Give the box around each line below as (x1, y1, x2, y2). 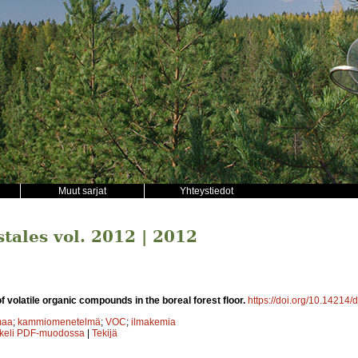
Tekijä (92, 327, 117, 339)
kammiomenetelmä (18, 316, 101, 328)
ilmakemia (131, 316, 176, 328)
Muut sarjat (58, 185, 106, 197)
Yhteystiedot (179, 185, 233, 197)
